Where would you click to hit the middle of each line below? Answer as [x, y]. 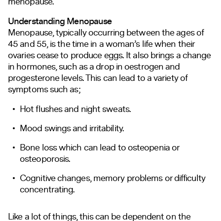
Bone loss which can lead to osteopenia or [100, 147]
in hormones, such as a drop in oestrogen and [94, 66]
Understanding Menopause [60, 21]
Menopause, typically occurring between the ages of [106, 32]
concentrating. [47, 189]
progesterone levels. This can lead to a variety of [98, 78]
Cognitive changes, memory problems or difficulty [112, 178]
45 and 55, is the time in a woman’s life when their [101, 44]
